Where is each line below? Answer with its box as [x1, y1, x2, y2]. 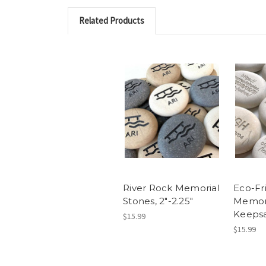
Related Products [78, 15, 144, 27]
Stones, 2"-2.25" [123, 195, 193, 207]
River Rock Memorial [123, 182, 220, 194]
